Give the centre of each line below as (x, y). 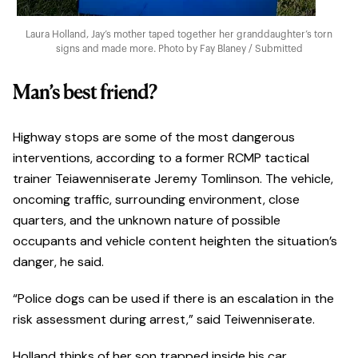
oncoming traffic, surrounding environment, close (156, 200)
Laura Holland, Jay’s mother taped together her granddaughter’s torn (179, 35)
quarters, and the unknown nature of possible (147, 221)
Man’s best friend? (85, 94)
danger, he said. (58, 262)
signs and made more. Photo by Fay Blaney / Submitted (179, 49)
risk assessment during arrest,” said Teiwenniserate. (164, 320)
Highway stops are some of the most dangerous (154, 137)
